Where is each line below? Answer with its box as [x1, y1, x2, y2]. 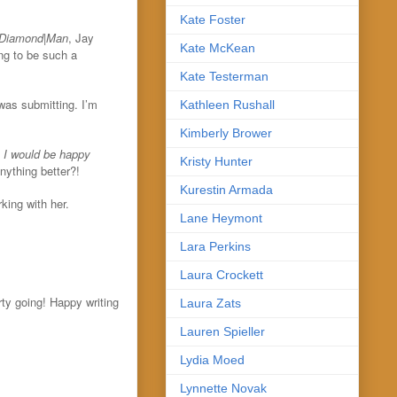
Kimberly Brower [180, 125, 272, 140]
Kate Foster [180, 12, 245, 27]
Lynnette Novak [180, 380, 267, 395]
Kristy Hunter [180, 153, 253, 168]
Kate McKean [180, 40, 255, 55]
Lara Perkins [180, 238, 251, 253]
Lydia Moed [180, 352, 245, 367]
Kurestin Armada [180, 182, 273, 197]
